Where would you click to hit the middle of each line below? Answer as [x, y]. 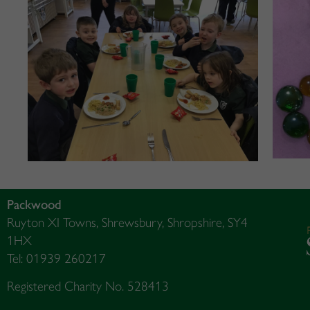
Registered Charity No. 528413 [88, 286]
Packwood [34, 205]
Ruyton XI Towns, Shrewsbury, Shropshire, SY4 [127, 223]
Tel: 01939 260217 [56, 259]
